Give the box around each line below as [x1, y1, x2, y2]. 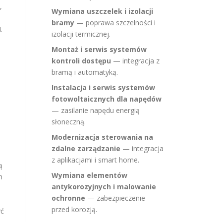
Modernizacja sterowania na [52, 132, 153, 142]
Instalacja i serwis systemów [52, 83, 155, 92]
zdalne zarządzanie [52, 144, 120, 153]
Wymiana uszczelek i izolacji [52, 6, 153, 16]
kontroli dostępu [52, 56, 111, 65]
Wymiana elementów [52, 170, 127, 180]
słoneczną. [52, 117, 86, 126]
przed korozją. [52, 205, 97, 214]
